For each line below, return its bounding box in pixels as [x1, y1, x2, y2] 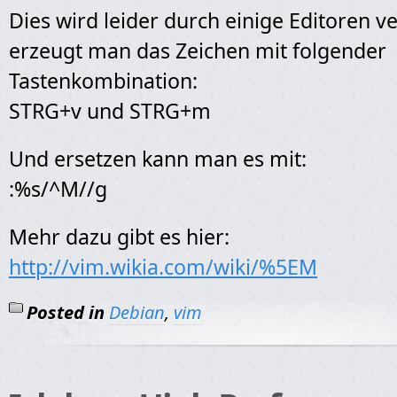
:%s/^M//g [9, 175, 107, 203]
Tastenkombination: [9, 66, 198, 95]
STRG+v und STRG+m [9, 97, 211, 125]
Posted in [27, 300, 105, 324]
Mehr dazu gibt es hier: [9, 222, 230, 251]
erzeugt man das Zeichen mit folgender [9, 36, 386, 65]
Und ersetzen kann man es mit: [9, 144, 307, 173]
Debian [109, 300, 165, 324]
